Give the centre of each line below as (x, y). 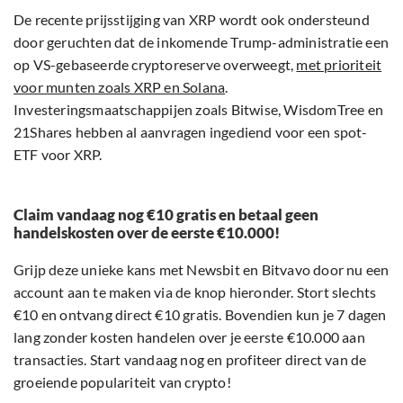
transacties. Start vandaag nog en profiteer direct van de (190, 360)
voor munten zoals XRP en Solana (120, 87)
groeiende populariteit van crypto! (122, 382)
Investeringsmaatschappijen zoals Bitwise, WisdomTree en (199, 110)
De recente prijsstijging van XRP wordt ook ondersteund (192, 20)
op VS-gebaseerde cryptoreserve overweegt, (155, 65)
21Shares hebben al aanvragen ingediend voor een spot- (191, 132)
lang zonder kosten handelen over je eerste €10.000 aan (189, 337)
